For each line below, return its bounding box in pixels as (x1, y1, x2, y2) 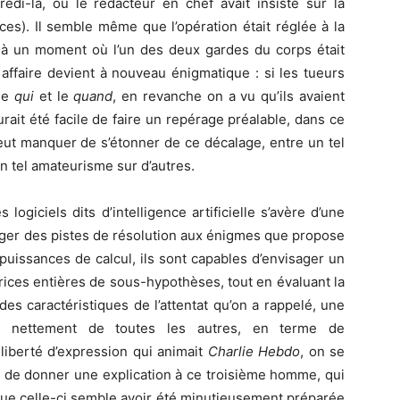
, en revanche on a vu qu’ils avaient (112, 87, 345, 105)
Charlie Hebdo (207, 343, 301, 361)
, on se (300, 343, 346, 361)
